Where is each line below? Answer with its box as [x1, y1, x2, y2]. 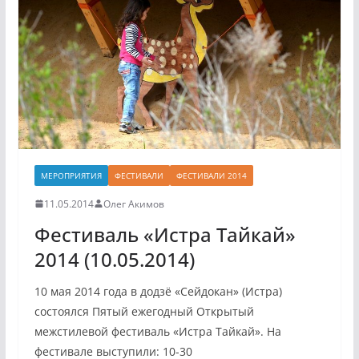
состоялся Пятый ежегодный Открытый [34, 303, 254, 319]
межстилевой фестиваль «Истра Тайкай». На [34, 323, 281, 339]
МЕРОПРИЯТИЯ [40, 169, 102, 181]
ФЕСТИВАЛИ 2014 [175, 169, 247, 181]
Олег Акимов [103, 196, 164, 211]
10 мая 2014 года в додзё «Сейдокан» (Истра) [34, 283, 282, 299]
